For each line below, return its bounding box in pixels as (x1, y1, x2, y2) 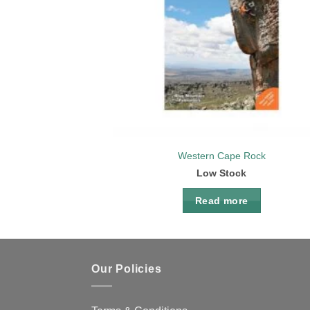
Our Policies (91, 263, 162, 275)
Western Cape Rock (177, 150, 266, 162)
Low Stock (197, 167, 247, 179)
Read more (194, 194, 248, 206)
